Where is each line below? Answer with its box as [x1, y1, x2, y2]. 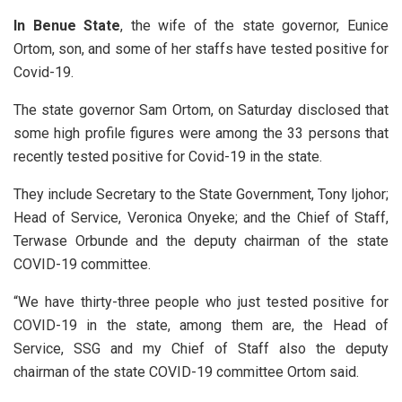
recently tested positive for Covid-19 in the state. [13, 147, 322, 165]
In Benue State [13, 16, 121, 34]
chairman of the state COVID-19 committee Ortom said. [13, 363, 359, 380]
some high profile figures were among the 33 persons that [13, 124, 389, 142]
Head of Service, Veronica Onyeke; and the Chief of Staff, [13, 208, 389, 226]
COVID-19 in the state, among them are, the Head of [13, 316, 389, 334]
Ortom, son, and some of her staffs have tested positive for [13, 39, 389, 57]
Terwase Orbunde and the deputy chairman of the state [13, 232, 389, 249]
